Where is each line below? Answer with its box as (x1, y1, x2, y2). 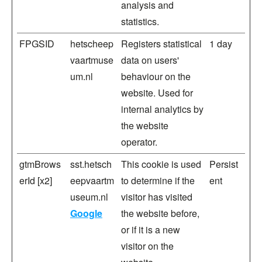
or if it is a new (121, 223, 180, 236)
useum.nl (70, 190, 108, 204)
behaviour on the (121, 70, 191, 83)
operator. (121, 135, 157, 149)
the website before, (121, 206, 199, 220)
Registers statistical (121, 37, 202, 50)
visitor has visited (121, 190, 192, 204)
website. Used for (121, 86, 193, 99)
